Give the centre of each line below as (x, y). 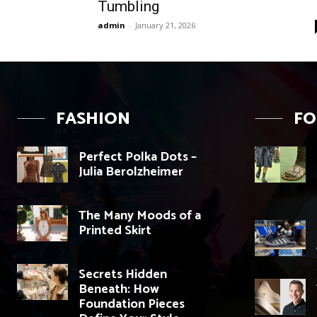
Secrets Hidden (123, 275)
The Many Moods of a (140, 216)
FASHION (93, 120)
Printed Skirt (115, 231)
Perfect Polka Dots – (138, 157)
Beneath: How (119, 290)
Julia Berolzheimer (131, 172)
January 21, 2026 (165, 25)
